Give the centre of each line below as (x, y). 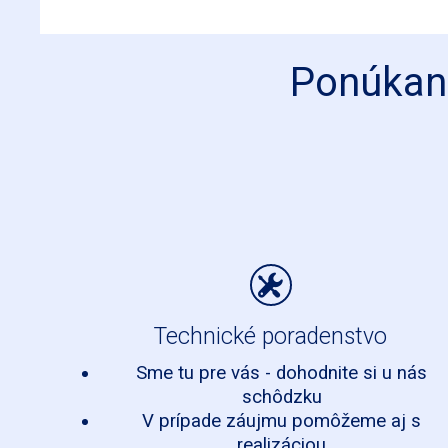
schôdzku (281, 396)
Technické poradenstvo (271, 337)
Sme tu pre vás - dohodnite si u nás (282, 372)
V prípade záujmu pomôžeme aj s (282, 420)
